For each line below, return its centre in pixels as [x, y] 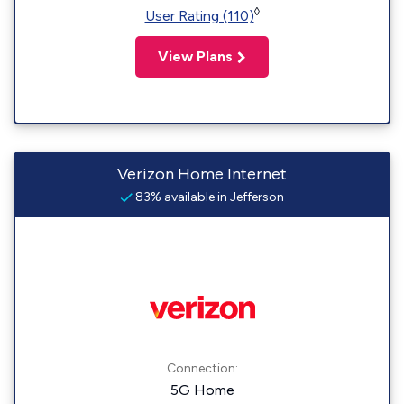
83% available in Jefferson [208, 197]
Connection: [202, 368]
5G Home [202, 390]
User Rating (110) [199, 16]
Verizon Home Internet [202, 174]
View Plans [195, 56]
